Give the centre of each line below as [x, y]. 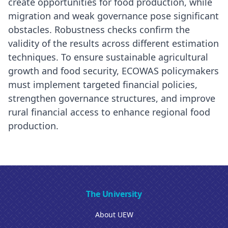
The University [114, 194]
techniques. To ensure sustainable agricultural [108, 57]
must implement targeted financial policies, [103, 84]
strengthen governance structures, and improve [112, 98]
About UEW [114, 215]
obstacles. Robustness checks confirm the [99, 30]
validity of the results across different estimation [113, 43]
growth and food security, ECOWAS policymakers [113, 71]
